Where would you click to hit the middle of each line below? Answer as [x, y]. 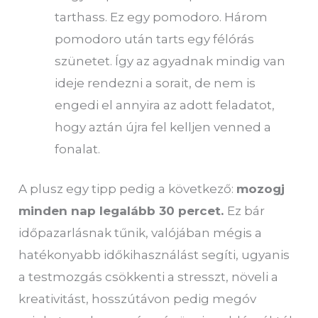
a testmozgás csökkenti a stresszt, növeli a [149, 277]
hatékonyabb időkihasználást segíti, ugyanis [154, 255]
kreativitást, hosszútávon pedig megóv [138, 299]
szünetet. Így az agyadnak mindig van [170, 61]
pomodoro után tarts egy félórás [155, 39]
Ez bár [246, 211]
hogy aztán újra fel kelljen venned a [163, 127]
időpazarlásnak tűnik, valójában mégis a [141, 233]
